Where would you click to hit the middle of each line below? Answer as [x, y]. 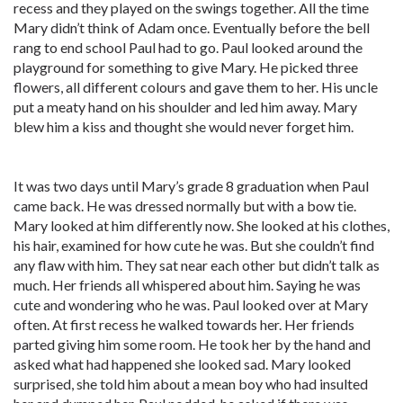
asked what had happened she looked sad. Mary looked [182, 364]
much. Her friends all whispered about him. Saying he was [187, 285]
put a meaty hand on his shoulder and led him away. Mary [185, 107]
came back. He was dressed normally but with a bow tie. [185, 206]
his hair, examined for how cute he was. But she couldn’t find [194, 245]
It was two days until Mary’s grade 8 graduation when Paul [191, 186]
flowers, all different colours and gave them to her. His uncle [196, 87]
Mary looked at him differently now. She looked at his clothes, [201, 225]
